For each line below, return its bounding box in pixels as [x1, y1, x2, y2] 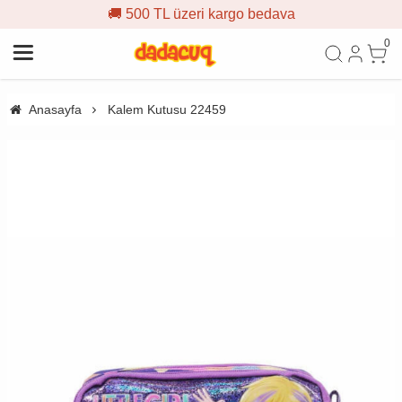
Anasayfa [28, 102, 82, 117]
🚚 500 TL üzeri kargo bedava [107, 6, 295, 22]
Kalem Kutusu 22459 [107, 102, 226, 117]
